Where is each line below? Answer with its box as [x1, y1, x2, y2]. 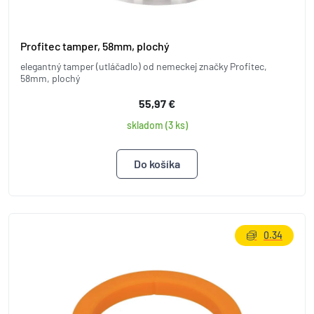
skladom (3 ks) [126, 118, 188, 131]
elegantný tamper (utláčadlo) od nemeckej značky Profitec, [20, 60, 267, 72]
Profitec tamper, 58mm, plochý [20, 39, 170, 53]
